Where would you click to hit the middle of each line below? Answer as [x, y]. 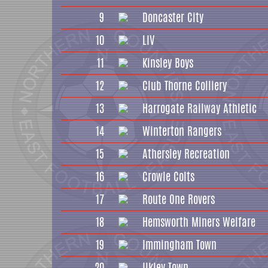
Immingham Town [179, 245]
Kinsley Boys [168, 63]
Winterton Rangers [182, 131]
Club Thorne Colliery [185, 86]
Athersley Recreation [186, 154]
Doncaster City [173, 17]
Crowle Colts [168, 176]
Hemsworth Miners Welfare [199, 222]
